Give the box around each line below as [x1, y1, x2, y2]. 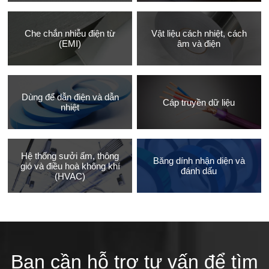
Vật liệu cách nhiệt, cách [151, 28, 247, 39]
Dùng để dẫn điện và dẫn [21, 92, 119, 103]
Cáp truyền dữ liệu [163, 97, 235, 107]
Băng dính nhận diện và [153, 156, 245, 166]
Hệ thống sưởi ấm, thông [21, 150, 119, 161]
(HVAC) [55, 171, 86, 181]
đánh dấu [181, 166, 217, 177]
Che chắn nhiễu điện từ [25, 28, 116, 39]
